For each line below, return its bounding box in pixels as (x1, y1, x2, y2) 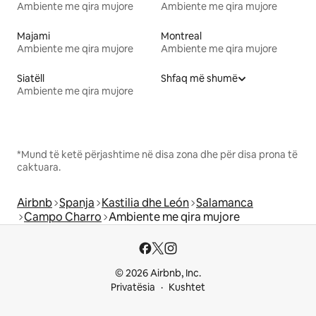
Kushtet (169, 281, 205, 293)
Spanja (59, 195, 95, 210)
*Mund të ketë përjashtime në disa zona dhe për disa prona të (17, 147, 298, 161)
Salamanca (196, 195, 253, 210)
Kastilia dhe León (102, 195, 189, 210)
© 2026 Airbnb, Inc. (115, 267, 201, 279)
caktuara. (17, 160, 61, 174)
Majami (17, 29, 50, 42)
